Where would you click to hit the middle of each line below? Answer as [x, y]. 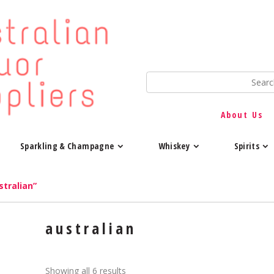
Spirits [247, 146]
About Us [242, 115]
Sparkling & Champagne [67, 146]
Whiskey [174, 146]
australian [91, 228]
